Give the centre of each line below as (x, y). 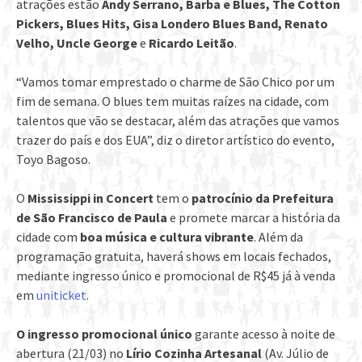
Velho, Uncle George (77, 43)
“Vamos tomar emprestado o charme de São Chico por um (175, 82)
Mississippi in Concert (90, 198)
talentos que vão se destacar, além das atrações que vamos (178, 121)
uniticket (61, 295)
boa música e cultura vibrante (167, 237)
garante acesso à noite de (264, 334)
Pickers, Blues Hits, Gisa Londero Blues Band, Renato (172, 24)
